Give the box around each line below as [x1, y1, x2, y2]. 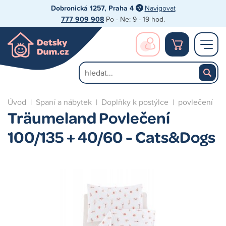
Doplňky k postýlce [101, 96, 168, 107]
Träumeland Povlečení [8, 107, 170, 128]
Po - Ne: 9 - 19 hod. [104, 14, 165, 24]
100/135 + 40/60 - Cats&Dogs [8, 126, 215, 147]
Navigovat [144, 3, 176, 13]
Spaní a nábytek [36, 96, 92, 107]
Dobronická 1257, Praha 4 [50, 3, 134, 13]
